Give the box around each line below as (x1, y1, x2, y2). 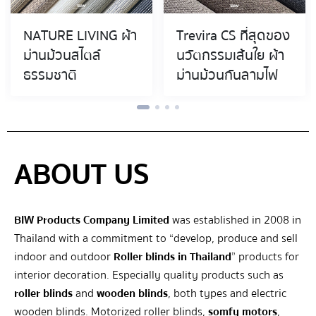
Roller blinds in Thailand (114, 248, 231, 266)
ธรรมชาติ (23, 63, 77, 86)
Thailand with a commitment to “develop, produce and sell (14, 229, 298, 248)
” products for (231, 248, 299, 266)
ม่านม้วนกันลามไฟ (176, 63, 278, 86)
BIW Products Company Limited (14, 211, 169, 229)
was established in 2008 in (169, 211, 301, 229)
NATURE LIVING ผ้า (23, 24, 137, 47)
